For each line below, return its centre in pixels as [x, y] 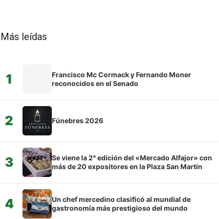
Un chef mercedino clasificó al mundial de [121, 199]
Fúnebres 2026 [77, 120]
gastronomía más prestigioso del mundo [120, 208]
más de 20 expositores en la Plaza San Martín [127, 166]
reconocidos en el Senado [95, 83]
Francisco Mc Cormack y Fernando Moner [121, 74]
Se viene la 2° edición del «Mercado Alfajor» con [132, 157]
